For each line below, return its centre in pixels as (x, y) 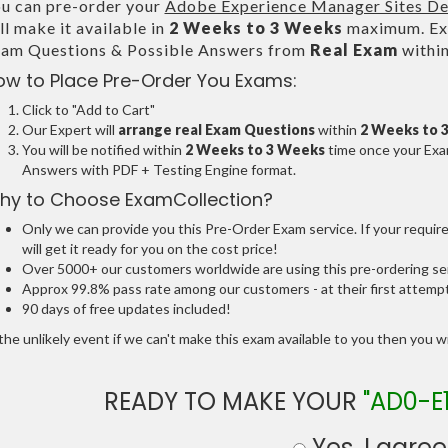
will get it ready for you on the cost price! (149, 249)
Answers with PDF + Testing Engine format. (158, 170)
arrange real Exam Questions (216, 130)
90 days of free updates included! (126, 309)
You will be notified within (103, 150)
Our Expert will (69, 130)
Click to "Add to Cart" (88, 110)
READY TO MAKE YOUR (234, 402)
